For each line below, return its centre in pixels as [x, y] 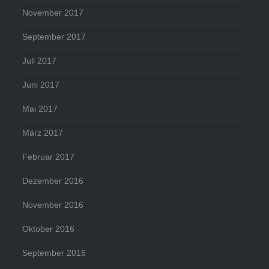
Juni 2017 [41, 85]
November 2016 [53, 205]
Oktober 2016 [49, 229]
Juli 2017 [40, 61]
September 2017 [54, 37]
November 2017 [53, 13]
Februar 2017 [49, 157]
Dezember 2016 [53, 181]
